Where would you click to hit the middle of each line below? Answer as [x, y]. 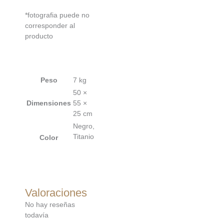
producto [39, 36]
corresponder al [50, 25]
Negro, [84, 126]
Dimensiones [49, 103]
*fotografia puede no [57, 15]
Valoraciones [56, 193]
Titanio [83, 137]
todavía [37, 215]
